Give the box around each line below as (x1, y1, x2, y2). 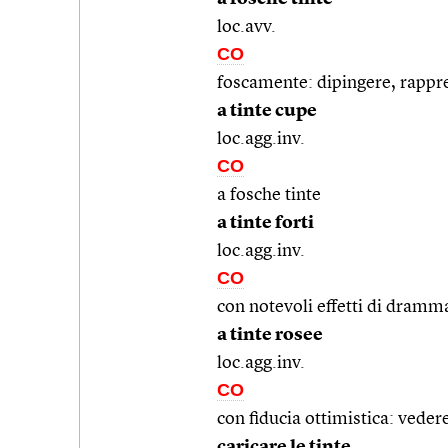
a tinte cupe (217, 101, 317, 120)
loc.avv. (217, 17, 276, 36)
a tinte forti (217, 213, 314, 232)
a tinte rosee (217, 325, 323, 344)
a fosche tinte (217, 185, 321, 204)
